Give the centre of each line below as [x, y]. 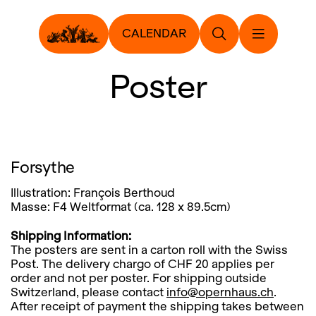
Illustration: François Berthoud [93, 193]
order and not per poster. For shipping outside [139, 278]
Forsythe [43, 167]
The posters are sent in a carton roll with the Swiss [149, 250]
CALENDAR [154, 34]
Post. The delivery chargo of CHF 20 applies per [142, 264]
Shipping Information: [71, 236]
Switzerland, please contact [89, 292]
